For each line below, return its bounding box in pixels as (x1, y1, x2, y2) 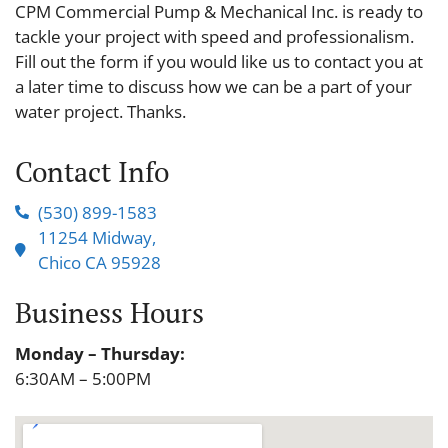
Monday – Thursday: (15, 341, 185, 365)
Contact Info (15, 152, 169, 190)
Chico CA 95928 (37, 250, 161, 274)
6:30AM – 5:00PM (15, 366, 151, 390)
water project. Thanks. (15, 99, 186, 123)
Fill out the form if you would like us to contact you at (15, 49, 423, 73)
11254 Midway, (37, 225, 156, 249)
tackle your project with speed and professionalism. (15, 24, 414, 48)
